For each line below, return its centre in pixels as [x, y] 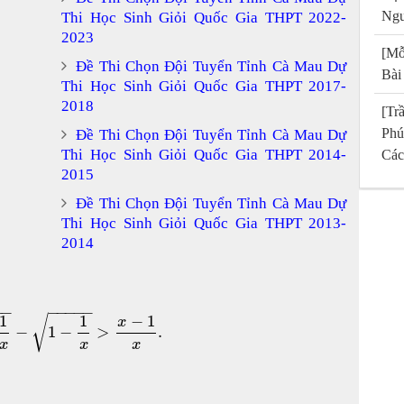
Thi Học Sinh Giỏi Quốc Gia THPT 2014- [204, 154]
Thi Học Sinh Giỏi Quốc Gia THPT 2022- [204, 17]
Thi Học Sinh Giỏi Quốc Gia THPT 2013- [204, 223]
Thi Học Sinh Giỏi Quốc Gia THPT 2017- [204, 86]
